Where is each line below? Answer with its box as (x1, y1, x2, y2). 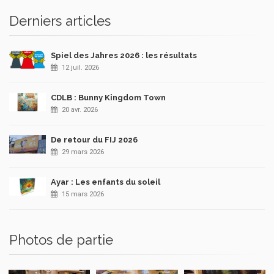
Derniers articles (9, 13, 111, 29)
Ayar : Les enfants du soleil (51, 177, 160, 187)
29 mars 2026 (62, 148, 104, 157)
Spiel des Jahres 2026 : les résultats (51, 51, 197, 61)
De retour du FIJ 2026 (51, 135, 138, 145)
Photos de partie (9, 232, 113, 248)
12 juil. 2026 (62, 64, 99, 72)
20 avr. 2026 (62, 106, 98, 114)
